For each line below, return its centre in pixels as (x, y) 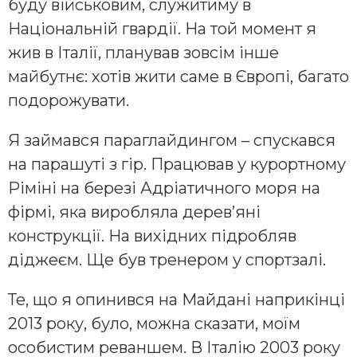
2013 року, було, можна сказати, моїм (154, 324)
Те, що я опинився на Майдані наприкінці (177, 300)
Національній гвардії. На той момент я (162, 29)
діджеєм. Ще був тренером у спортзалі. (167, 260)
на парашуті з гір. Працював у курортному (177, 165)
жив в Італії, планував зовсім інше (143, 53)
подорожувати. (69, 101)
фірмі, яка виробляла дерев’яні (134, 212)
